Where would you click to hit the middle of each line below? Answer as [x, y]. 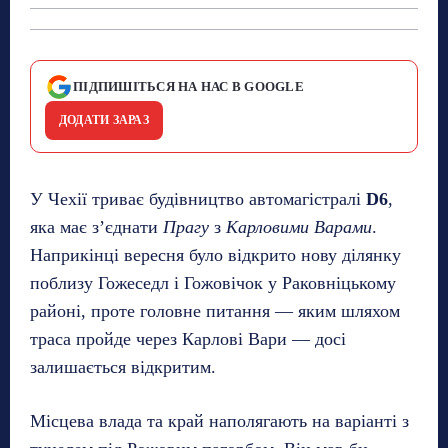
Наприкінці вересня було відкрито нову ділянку [215, 254]
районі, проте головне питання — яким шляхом [215, 310]
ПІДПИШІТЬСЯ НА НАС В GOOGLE [189, 86]
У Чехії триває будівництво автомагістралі [198, 198]
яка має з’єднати [96, 226]
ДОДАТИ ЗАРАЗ [104, 119]
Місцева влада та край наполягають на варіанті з [219, 420]
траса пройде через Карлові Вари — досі [188, 338]
